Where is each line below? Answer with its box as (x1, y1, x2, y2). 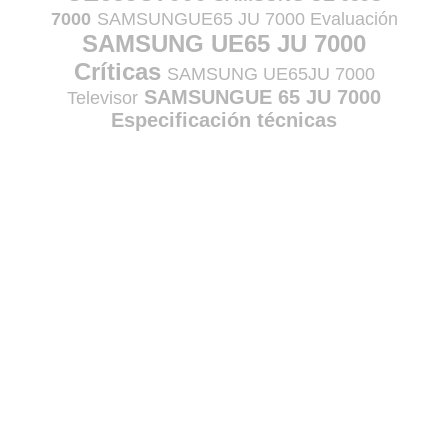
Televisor (67, 88, 138, 109)
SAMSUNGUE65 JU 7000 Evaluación (96, 9, 398, 30)
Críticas (73, 58, 161, 86)
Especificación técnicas (111, 109, 337, 132)
